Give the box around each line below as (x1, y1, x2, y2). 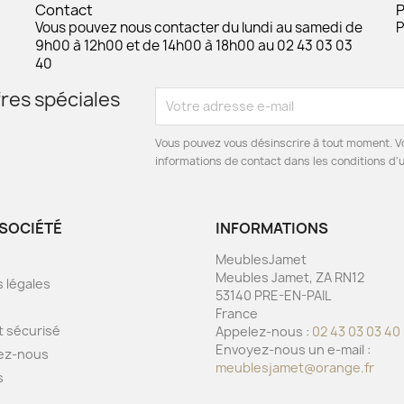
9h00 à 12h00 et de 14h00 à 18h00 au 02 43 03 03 (34, 35, 353, 55)
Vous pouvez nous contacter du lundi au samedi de (34, 17, 363, 37)
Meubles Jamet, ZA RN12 (216, 268, 364, 286)
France (216, 304, 258, 322)
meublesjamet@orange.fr (216, 358, 374, 376)
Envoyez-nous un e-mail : (216, 340, 371, 358)
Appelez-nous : (216, 322, 312, 340)
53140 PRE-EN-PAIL (216, 286, 331, 304)
